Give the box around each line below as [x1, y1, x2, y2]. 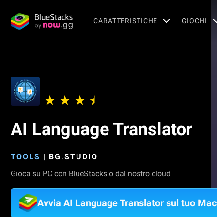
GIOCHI [182, 16, 207, 25]
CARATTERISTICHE [93, 16, 158, 25]
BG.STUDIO [49, 152, 98, 161]
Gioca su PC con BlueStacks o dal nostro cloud [11, 169, 170, 178]
